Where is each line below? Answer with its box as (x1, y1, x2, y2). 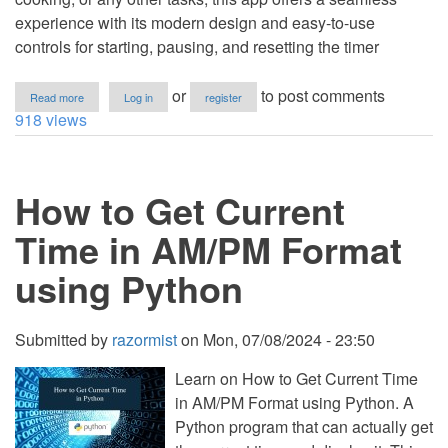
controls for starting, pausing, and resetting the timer (15, 35, 379, 58)
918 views (15, 108, 87, 131)
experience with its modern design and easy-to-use (15, 11, 375, 34)
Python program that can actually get (175, 415, 433, 438)
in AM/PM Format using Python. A (175, 391, 414, 414)
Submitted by (15, 328, 112, 351)
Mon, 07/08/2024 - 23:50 (203, 328, 375, 351)
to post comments (257, 84, 385, 107)
